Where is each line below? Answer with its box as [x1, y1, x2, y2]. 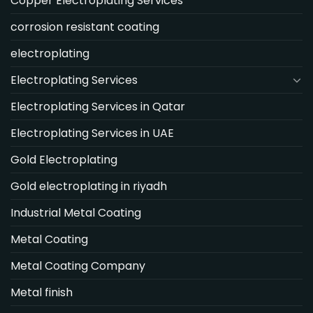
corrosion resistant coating [10, 18, 159, 35]
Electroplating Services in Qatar [10, 98, 185, 115]
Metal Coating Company [10, 257, 145, 274]
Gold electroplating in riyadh [10, 177, 167, 194]
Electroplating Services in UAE [10, 124, 174, 141]
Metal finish [10, 284, 73, 300]
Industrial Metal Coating [10, 204, 141, 221]
